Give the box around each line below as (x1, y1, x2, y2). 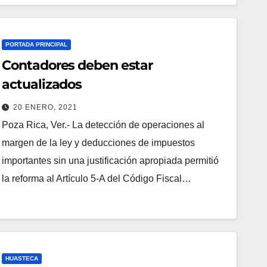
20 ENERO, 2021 (13, 103, 78, 111)
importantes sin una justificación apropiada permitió (2, 155, 219, 166)
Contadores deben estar (2, 57, 153, 73)
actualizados (2, 76, 82, 92)
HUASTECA (5, 254, 39, 262)
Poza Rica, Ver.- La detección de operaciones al (2, 119, 205, 130)
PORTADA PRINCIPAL (5, 41, 68, 48)
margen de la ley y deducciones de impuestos (2, 137, 195, 148)
